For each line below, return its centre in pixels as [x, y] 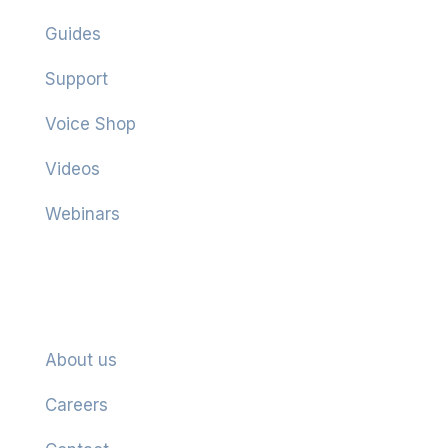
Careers [76, 404]
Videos [72, 168]
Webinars [82, 213]
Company [85, 311]
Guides [72, 33]
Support [76, 78]
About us [80, 359]
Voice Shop [90, 123]
